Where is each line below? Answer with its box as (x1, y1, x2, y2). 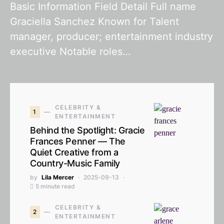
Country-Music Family (30, 158, 120, 168)
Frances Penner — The (30, 136, 126, 146)
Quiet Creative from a (30, 147, 118, 157)
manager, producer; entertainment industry (10, 30, 213, 42)
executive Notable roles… (10, 45, 130, 57)
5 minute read (35, 182, 75, 190)
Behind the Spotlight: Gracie (30, 125, 145, 135)
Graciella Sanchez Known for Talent (10, 15, 179, 27)
